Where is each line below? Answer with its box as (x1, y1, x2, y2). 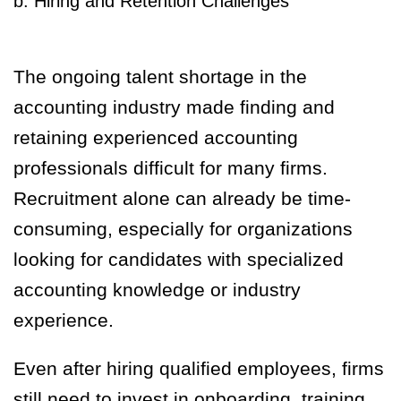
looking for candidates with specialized (13, 249, 344, 270)
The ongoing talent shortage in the (13, 66, 307, 88)
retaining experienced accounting (13, 127, 298, 149)
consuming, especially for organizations (13, 218, 353, 240)
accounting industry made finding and (13, 97, 335, 118)
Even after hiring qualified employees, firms (13, 358, 384, 380)
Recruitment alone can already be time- (13, 188, 351, 209)
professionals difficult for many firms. (13, 158, 328, 179)
